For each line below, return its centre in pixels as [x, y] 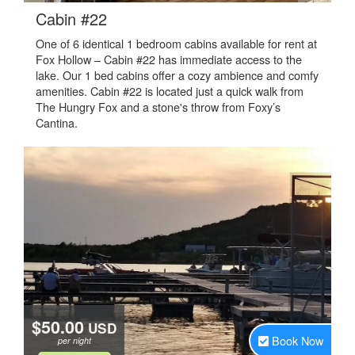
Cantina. [57, 122]
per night [74, 340]
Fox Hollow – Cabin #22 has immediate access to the [169, 59]
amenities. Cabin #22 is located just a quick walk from [170, 91]
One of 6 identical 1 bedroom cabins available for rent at [176, 43]
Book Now [298, 340]
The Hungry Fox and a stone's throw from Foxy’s [158, 107]
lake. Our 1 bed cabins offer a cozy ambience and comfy [177, 75]
